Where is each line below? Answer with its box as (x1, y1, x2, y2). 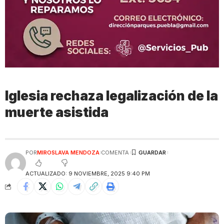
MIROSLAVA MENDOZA (36, 148, 99, 156)
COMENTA (101, 148, 129, 156)
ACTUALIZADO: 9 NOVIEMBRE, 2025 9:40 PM (25, 170, 150, 177)
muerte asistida (5, 104, 108, 120)
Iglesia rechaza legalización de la (5, 88, 218, 103)
